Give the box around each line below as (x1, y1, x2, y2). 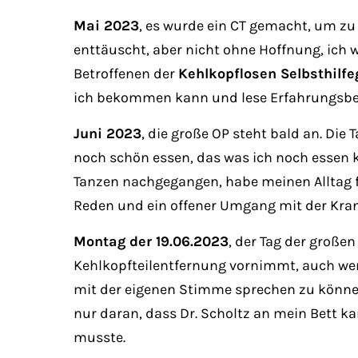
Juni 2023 (74, 125, 141, 142)
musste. (74, 328, 125, 346)
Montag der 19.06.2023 (74, 233, 229, 250)
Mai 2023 (74, 17, 139, 34)
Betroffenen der (74, 65, 178, 82)
